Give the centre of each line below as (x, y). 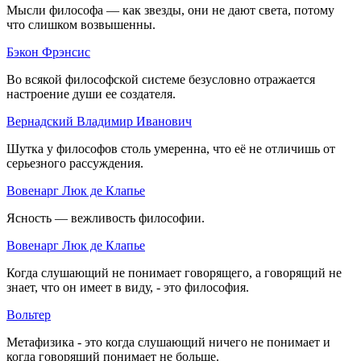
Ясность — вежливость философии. (106, 218)
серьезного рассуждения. (75, 163)
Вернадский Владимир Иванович (99, 121)
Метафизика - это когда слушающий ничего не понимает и (168, 342)
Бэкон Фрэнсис (48, 52)
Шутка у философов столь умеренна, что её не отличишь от (171, 148)
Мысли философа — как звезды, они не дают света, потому (170, 10)
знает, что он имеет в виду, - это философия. (128, 287)
